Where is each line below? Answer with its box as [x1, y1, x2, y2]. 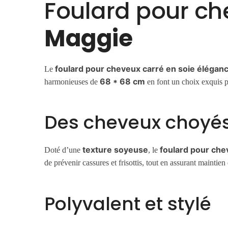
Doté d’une [44, 146, 83, 155]
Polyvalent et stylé [44, 190, 212, 217]
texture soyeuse [82, 145, 149, 155]
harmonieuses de [44, 77, 100, 86]
